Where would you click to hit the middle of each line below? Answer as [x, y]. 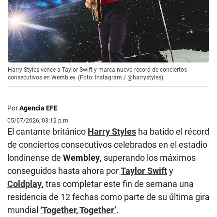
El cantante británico [47, 132]
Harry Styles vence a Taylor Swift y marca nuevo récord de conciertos [97, 70]
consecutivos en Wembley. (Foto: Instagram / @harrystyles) [85, 78]
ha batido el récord [173, 132]
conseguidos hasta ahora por [64, 171]
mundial [24, 210]
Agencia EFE [39, 108]
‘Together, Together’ [78, 210]
